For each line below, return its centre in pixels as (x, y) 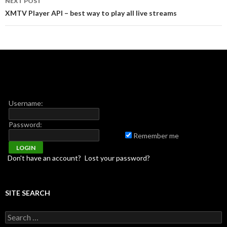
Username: (26, 103)
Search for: (22, 216)
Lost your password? (117, 158)
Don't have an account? (44, 158)
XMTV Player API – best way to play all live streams (91, 13)
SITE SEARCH (28, 193)
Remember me (156, 136)
